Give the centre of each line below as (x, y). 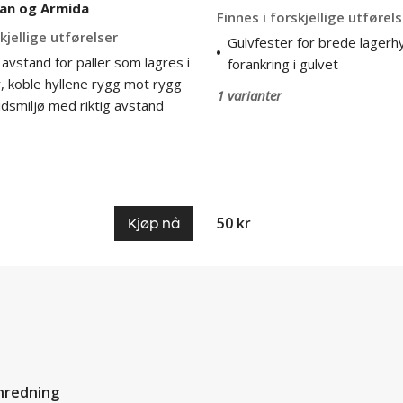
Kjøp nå (154, 223)
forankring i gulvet (282, 63)
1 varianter (249, 95)
